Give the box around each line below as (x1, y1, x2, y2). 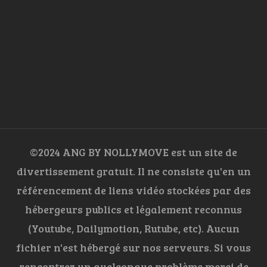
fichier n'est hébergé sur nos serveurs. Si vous (16, 240, 251, 255)
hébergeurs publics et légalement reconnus (25, 202, 242, 217)
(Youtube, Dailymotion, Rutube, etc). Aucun (27, 221, 240, 236)
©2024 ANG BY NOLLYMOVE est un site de (30, 145, 237, 160)
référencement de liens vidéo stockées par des (16, 183, 251, 198)
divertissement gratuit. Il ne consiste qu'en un (16, 164, 251, 179)
